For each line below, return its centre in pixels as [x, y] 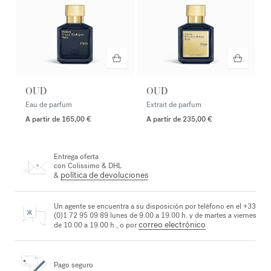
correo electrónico [172, 225]
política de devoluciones [104, 175]
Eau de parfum [49, 105]
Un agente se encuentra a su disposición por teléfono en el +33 [155, 206]
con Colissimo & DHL [88, 166]
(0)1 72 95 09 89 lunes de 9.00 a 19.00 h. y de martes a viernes [155, 215]
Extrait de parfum [174, 105]
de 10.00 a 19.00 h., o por [96, 225]
